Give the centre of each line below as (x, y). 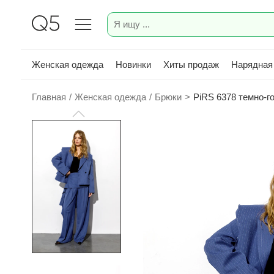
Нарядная (252, 64)
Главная (49, 97)
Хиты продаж (191, 64)
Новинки (133, 64)
